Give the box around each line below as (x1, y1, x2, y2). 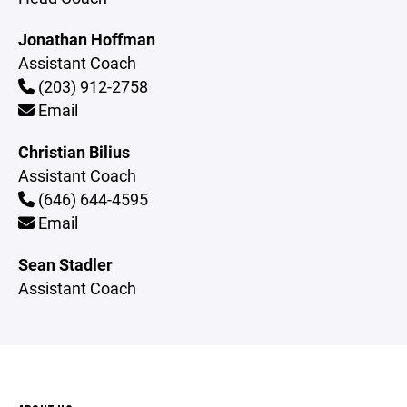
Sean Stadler (18, 253, 113, 275)
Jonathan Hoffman (18, 28, 155, 50)
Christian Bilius (18, 141, 130, 163)
